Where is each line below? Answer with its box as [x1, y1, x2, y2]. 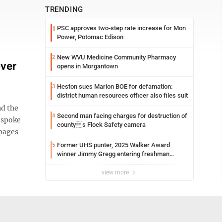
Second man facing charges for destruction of [57, 112, 187, 119]
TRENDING [45, 5, 83, 14]
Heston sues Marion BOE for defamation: [57, 83, 172, 90]
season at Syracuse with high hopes [57, 159, 159, 166]
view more [102, 169, 130, 176]
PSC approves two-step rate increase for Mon [57, 24, 186, 32]
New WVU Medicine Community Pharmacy [57, 54, 176, 61]
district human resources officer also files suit [57, 92, 188, 99]
